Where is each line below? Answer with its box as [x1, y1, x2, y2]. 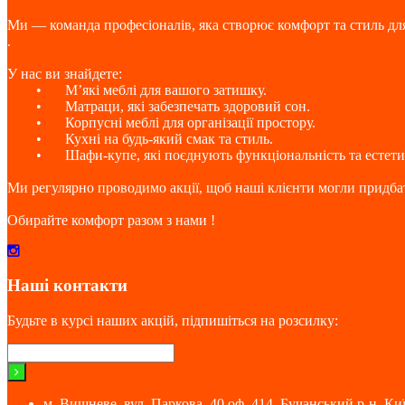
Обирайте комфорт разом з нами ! [7, 212, 215, 228]
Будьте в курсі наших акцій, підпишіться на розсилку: [7, 313, 338, 328]
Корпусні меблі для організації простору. [65, 114, 316, 130]
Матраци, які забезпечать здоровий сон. [65, 98, 310, 114]
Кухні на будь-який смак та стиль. [65, 130, 273, 146]
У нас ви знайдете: [7, 65, 122, 81]
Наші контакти [7, 276, 127, 296]
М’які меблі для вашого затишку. [65, 81, 267, 98]
